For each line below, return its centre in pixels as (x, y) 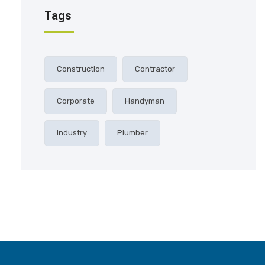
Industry (72, 133)
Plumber (132, 133)
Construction (81, 69)
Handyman (145, 101)
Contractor (155, 69)
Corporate (76, 101)
